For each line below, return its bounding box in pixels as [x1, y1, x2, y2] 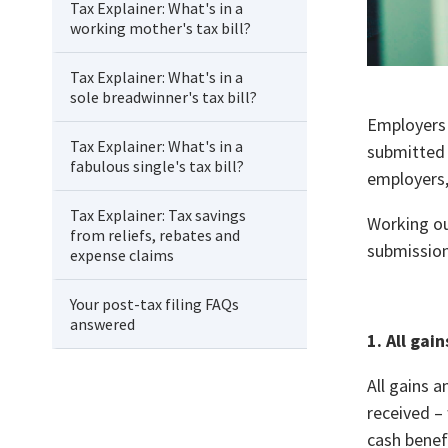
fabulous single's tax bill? [70, 156, 244, 176]
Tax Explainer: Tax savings [70, 205, 246, 225]
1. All [367, 329, 410, 352]
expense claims [70, 245, 174, 265]
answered [70, 314, 135, 334]
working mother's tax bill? [70, 18, 251, 38]
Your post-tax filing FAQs [70, 294, 239, 314]
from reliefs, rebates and [70, 225, 240, 245]
